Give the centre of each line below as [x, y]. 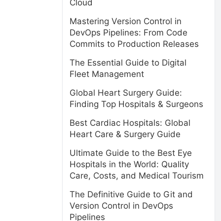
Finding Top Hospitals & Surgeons [136, 104]
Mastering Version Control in [126, 21]
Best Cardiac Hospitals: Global [130, 123]
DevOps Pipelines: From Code [129, 33]
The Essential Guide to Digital [128, 63]
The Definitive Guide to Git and [131, 194]
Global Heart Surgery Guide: [126, 93]
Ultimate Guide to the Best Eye [131, 153]
